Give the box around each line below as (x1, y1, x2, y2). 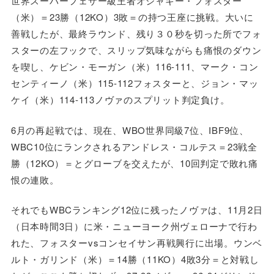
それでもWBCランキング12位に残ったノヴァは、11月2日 (10, 203, 263, 217)
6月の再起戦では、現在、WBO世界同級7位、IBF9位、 (10, 123, 249, 136)
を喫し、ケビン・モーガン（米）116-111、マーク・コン (10, 60, 259, 73)
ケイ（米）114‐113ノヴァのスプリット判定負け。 (10, 93, 230, 106)
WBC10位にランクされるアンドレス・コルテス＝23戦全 (10, 139, 257, 153)
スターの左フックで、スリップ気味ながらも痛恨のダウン (10, 43, 262, 57)
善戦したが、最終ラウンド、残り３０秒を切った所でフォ (10, 27, 262, 40)
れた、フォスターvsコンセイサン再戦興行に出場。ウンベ (10, 236, 263, 250)
